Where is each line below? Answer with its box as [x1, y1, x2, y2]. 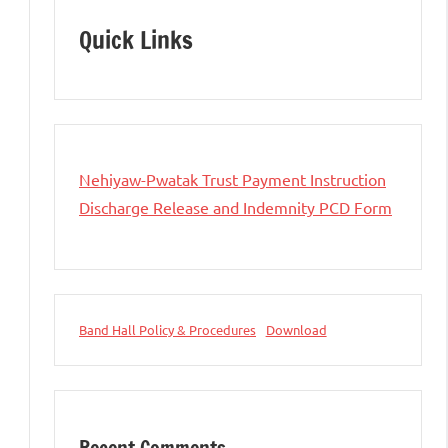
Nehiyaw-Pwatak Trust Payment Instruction [79, 169, 386, 190]
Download [265, 321, 327, 339]
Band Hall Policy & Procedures [79, 321, 256, 339]
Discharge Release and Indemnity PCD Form [79, 197, 392, 218]
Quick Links [79, 23, 193, 58]
